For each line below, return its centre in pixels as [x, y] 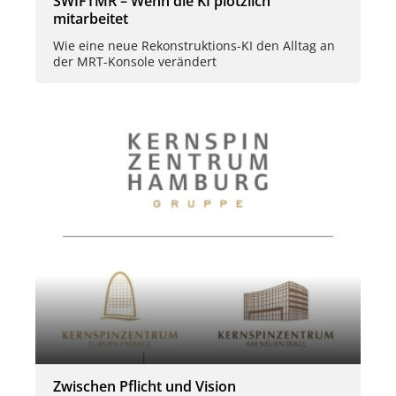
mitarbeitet [91, 18]
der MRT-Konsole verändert [135, 62]
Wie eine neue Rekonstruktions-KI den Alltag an [194, 46]
